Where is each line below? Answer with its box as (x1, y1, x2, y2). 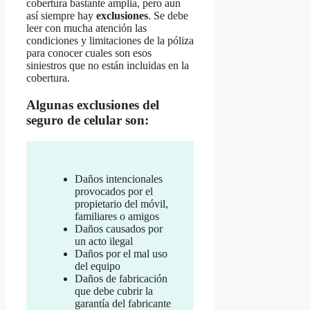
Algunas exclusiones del (26, 97, 159, 112)
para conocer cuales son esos (26, 47, 152, 60)
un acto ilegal (75, 235, 133, 247)
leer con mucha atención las (26, 22, 147, 35)
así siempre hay (26, 10, 96, 22)
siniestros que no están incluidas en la (26, 60, 189, 72)
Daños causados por (75, 222, 163, 235)
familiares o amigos (75, 210, 159, 222)
